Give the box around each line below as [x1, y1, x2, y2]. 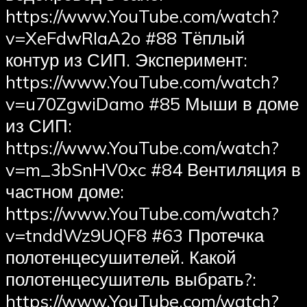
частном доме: [5, 180, 124, 203]
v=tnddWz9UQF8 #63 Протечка [5, 224, 264, 247]
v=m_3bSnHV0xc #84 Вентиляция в [5, 158, 301, 181]
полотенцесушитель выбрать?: [5, 268, 256, 291]
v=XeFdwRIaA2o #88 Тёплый [5, 27, 245, 49]
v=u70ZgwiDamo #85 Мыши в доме [5, 93, 299, 115]
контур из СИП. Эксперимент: [5, 49, 247, 71]
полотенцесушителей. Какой [5, 246, 236, 269]
